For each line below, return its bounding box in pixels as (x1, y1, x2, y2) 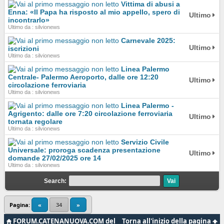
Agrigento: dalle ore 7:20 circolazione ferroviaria (8, 109, 172, 118)
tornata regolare (8, 117, 62, 126)
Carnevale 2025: (121, 36, 175, 44)
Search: (44, 177, 66, 184)
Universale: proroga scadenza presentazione (8, 146, 160, 154)
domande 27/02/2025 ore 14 (8, 154, 101, 162)
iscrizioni (8, 44, 39, 53)
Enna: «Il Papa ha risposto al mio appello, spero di (8, 8, 180, 16)
